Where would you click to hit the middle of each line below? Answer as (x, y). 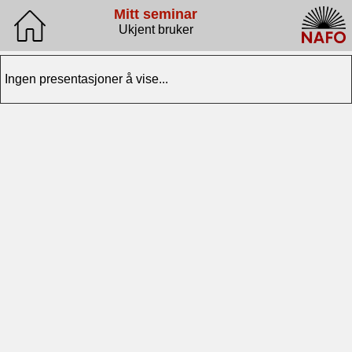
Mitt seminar (156, 14)
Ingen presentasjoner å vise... (86, 79)
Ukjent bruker (156, 29)
